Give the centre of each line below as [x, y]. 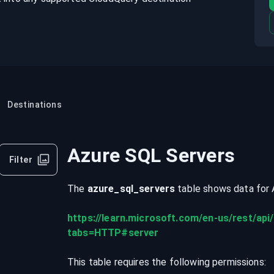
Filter [20, 160]
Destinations [35, 105]
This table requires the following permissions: [167, 262]
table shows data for [224, 189]
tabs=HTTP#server [113, 233]
